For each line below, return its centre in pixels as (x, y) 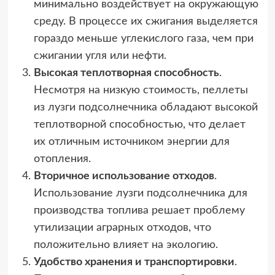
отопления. (62, 159)
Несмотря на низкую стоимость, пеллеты (141, 91)
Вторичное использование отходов (124, 176)
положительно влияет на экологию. (126, 245)
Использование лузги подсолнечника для (140, 194)
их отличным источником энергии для (131, 142)
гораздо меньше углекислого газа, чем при (143, 39)
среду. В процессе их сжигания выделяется (145, 22)
